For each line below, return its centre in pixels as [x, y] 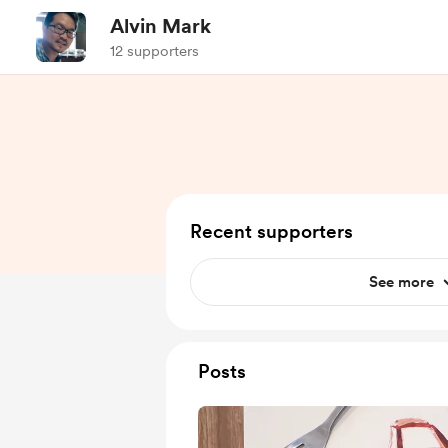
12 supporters [154, 51]
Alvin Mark [160, 26]
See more [401, 282]
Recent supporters [271, 231]
